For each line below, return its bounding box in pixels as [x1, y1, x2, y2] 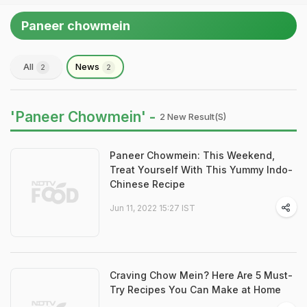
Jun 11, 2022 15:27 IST [110, 203, 195, 213]
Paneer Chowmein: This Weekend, [110, 149, 275, 161]
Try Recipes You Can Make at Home [110, 284, 281, 295]
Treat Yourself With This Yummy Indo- [110, 164, 293, 175]
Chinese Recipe [110, 178, 185, 190]
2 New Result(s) [160, 111, 226, 122]
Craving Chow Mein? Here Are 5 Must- [110, 269, 293, 281]
